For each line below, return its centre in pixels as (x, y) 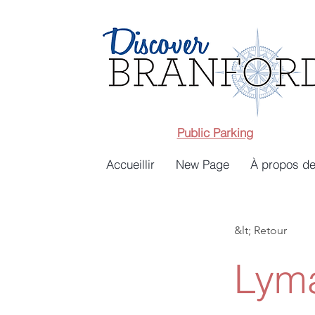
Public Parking (215, 133)
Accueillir (130, 164)
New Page (202, 164)
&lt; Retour (261, 230)
